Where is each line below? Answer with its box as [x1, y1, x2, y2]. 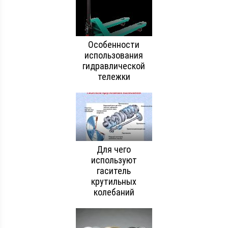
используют [91, 154, 137, 165]
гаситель [97, 165, 131, 176]
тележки [97, 71, 130, 82]
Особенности [88, 39, 140, 50]
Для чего [97, 144, 131, 155]
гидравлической [82, 60, 146, 71]
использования [84, 49, 144, 61]
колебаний [93, 186, 134, 197]
